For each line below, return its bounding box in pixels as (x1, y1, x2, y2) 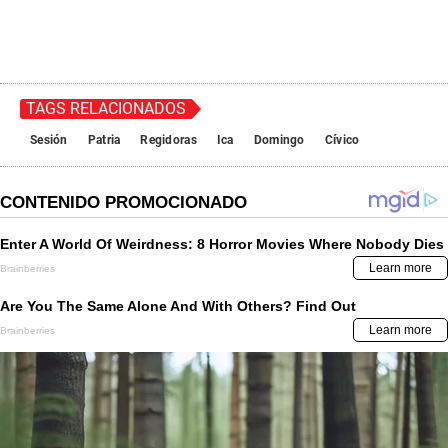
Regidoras (140, 133, 197, 148)
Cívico (324, 133, 360, 148)
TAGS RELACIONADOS (26, 99, 186, 119)
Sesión (30, 133, 68, 148)
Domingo (253, 133, 305, 148)
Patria (87, 133, 121, 148)
